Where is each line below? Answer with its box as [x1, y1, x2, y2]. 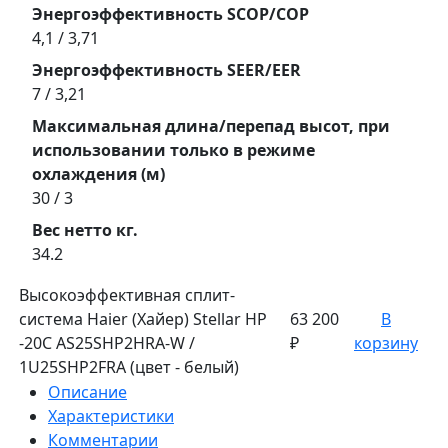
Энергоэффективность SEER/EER [32, 58, 301, 81]
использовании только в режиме [32, 138, 315, 161]
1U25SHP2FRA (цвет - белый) [19, 355, 239, 378]
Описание [48, 380, 127, 403]
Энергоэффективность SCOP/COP [32, 2, 309, 25]
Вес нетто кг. [32, 218, 138, 241]
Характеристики [48, 404, 174, 427]
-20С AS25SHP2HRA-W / [19, 331, 195, 354]
